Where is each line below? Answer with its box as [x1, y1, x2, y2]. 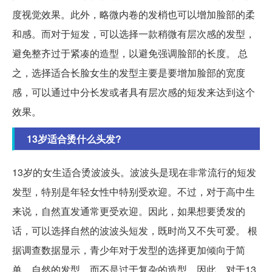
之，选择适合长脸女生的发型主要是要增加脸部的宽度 [12, 65, 245, 80]
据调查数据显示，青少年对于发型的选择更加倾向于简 [12, 242, 245, 257]
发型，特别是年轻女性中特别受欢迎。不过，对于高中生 [12, 184, 255, 199]
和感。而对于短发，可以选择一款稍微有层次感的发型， [12, 26, 255, 41]
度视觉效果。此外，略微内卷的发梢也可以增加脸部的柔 [12, 7, 255, 21]
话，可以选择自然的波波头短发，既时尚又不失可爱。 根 [12, 223, 257, 237]
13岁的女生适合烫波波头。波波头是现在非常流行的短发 [12, 165, 256, 179]
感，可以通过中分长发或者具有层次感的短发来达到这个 [12, 84, 255, 99]
